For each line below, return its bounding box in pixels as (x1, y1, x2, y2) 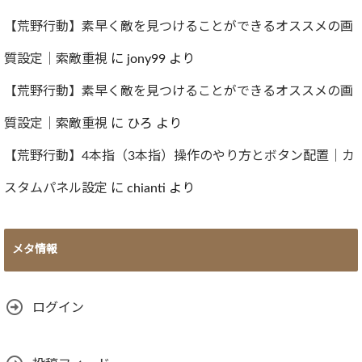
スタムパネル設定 (4, 182, 107, 195)
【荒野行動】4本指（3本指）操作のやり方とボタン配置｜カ (4, 149, 355, 162)
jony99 (127, 53, 166, 65)
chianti (127, 182, 166, 195)
